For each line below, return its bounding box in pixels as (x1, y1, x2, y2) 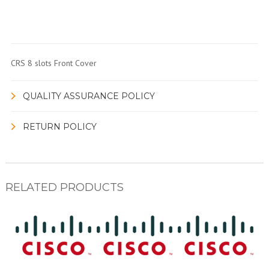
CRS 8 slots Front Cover (10, 57, 97, 68)
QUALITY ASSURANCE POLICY (22, 90, 155, 101)
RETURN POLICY (22, 121, 97, 132)
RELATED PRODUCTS (5, 180, 124, 194)
